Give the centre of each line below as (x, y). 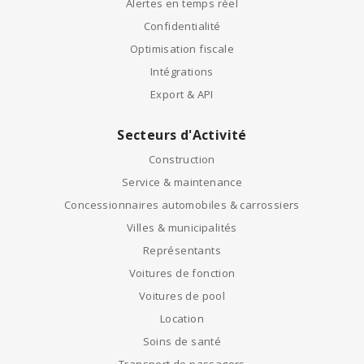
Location (182, 318)
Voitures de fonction (182, 273)
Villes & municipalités (182, 227)
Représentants (182, 250)
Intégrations (182, 71)
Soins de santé (182, 341)
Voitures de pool (182, 296)
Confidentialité (182, 26)
